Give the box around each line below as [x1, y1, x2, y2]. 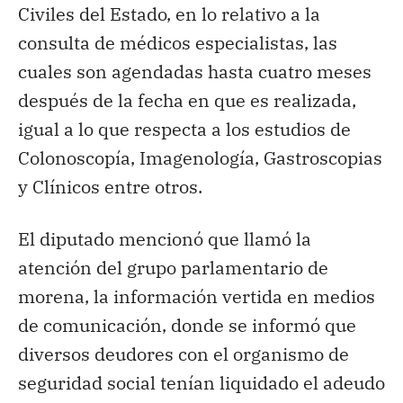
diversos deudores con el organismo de [18, 341, 349, 366]
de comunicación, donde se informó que [18, 312, 356, 337]
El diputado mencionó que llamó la [18, 226, 311, 251]
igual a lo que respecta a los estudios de [18, 116, 351, 141]
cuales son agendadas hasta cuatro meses [18, 58, 372, 84]
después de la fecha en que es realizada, [18, 87, 356, 112]
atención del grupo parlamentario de [18, 255, 328, 280]
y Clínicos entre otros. [18, 174, 202, 199]
